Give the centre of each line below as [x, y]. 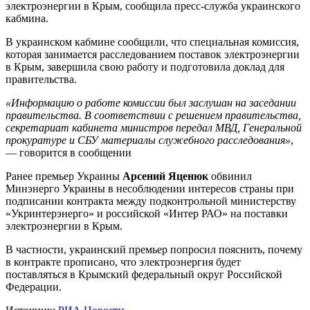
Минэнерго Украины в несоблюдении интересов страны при [150, 188]
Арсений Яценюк [165, 176]
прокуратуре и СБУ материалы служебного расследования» [148, 140]
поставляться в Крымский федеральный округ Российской [144, 274]
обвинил [230, 176]
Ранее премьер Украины [64, 176]
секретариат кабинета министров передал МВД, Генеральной [154, 127]
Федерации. [34, 286]
